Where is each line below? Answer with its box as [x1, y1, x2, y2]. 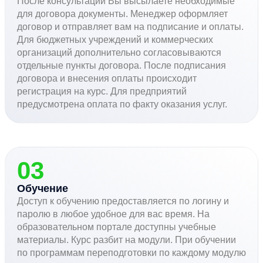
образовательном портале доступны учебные [17, 221, 216, 232]
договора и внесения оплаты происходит [17, 73, 197, 83]
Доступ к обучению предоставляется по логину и [17, 195, 229, 206]
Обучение [17, 182, 68, 194]
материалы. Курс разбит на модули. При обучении [17, 234, 236, 245]
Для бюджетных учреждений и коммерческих [17, 34, 213, 45]
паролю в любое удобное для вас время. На [17, 208, 210, 219]
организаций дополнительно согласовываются [17, 47, 221, 58]
